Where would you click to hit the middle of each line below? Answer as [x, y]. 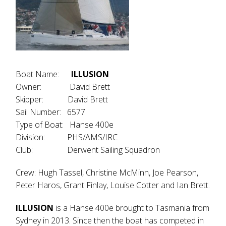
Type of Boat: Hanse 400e [65, 125]
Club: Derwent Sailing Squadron [88, 150]
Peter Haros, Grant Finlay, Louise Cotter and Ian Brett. [113, 185]
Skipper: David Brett [62, 99]
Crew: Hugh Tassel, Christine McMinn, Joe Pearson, [107, 173]
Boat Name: [44, 74]
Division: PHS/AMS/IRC [67, 137]
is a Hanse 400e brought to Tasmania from [133, 208]
